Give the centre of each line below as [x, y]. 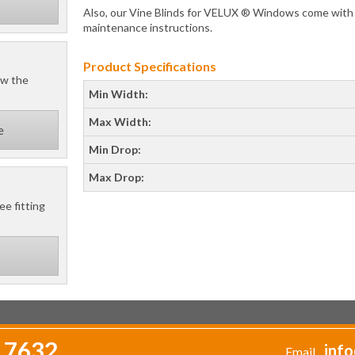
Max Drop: [116, 177]
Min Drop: [115, 149]
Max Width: [120, 122]
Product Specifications [150, 66]
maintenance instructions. [148, 27]
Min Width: [118, 94]
